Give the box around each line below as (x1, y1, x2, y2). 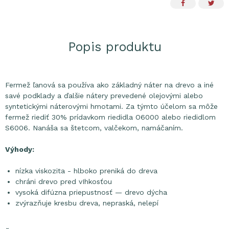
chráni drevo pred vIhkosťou (15, 177, 112, 186)
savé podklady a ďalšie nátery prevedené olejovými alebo (5, 91, 203, 100)
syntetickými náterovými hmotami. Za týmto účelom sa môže (5, 102, 218, 110)
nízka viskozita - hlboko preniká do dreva (15, 167, 157, 175)
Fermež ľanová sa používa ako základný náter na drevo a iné (5, 81, 214, 89)
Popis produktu (67, 39, 162, 54)
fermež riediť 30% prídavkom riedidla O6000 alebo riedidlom (5, 113, 216, 121)
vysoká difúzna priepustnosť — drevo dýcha (15, 188, 167, 196)
